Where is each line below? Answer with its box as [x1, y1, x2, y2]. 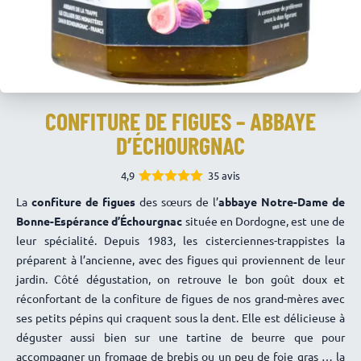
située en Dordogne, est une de [185, 214, 346, 228]
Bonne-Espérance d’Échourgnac [16, 214, 185, 228]
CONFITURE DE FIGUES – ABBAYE [45, 106, 316, 135]
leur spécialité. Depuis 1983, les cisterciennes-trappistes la [16, 233, 345, 247]
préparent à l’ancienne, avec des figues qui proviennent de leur [16, 252, 345, 267]
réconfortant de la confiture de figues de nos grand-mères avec [16, 291, 345, 305]
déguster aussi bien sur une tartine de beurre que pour [16, 330, 345, 344]
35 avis [208, 168, 240, 182]
